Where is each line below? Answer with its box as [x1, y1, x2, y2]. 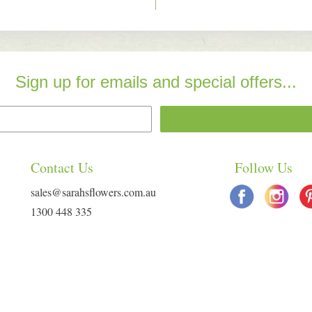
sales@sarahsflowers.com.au [31, 185, 156, 199]
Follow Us [234, 158, 292, 177]
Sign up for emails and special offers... [15, 72, 297, 91]
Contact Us [31, 158, 93, 177]
